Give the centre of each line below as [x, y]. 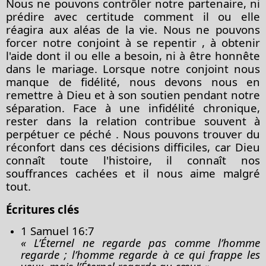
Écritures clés [42, 209]
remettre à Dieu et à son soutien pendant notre [133, 94]
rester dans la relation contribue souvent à [133, 121]
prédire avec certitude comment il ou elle [133, 16]
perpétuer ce [43, 134]
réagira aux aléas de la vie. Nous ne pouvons [133, 29]
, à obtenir [228, 42]
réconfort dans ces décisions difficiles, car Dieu [133, 147]
